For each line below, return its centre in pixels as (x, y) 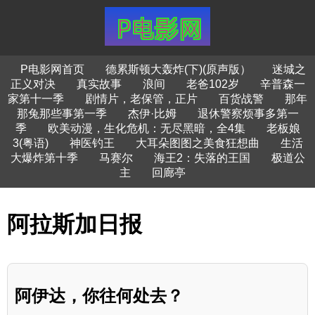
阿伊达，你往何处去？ (99, 295)
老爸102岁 (212, 84)
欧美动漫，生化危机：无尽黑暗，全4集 (146, 128)
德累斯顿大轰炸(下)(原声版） (178, 69)
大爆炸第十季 (44, 158)
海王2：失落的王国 (202, 158)
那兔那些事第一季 (62, 114)
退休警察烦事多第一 (248, 114)
